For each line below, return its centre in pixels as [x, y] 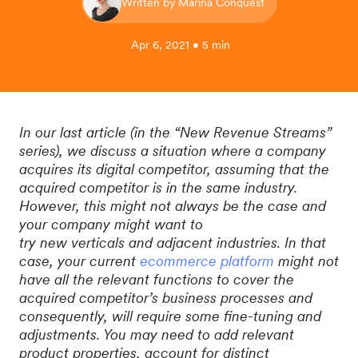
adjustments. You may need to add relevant [157, 334]
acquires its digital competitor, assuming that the [174, 169]
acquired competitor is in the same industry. [158, 187]
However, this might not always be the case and [173, 206]
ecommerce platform [207, 261]
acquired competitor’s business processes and [166, 298]
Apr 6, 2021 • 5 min [181, 45]
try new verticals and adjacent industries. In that [173, 243]
